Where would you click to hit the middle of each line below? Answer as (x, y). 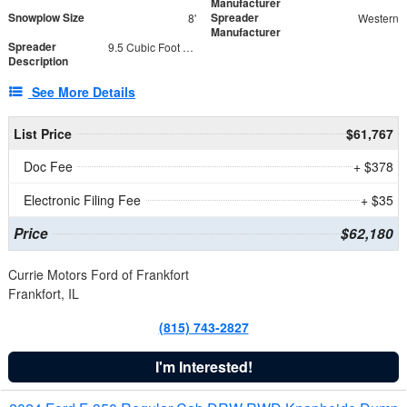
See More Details (84, 91)
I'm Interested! (203, 366)
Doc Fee (48, 166)
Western (378, 17)
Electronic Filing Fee (82, 199)
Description (38, 60)
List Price (42, 133)
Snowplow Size (46, 17)
